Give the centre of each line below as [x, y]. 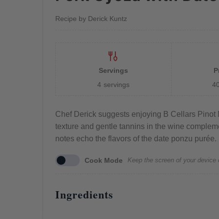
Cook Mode [103, 160]
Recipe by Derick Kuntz [91, 19]
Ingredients [84, 194]
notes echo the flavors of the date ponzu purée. [136, 138]
